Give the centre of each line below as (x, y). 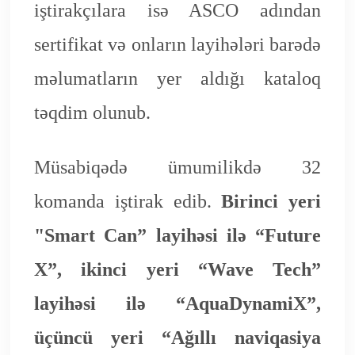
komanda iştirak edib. (128, 202)
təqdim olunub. (92, 113)
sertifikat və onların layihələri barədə (177, 45)
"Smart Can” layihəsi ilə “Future (177, 236)
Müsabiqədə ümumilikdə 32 (177, 168)
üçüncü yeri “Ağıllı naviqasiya (177, 338)
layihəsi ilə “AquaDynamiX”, (177, 304)
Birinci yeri (271, 202)
